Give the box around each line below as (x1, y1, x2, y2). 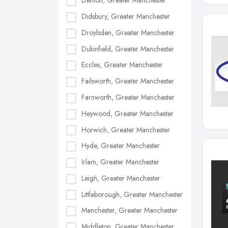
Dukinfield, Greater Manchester (81, 43, 174, 54)
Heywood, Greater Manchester (81, 108, 174, 119)
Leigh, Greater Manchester (81, 173, 160, 183)
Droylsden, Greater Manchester (81, 27, 175, 38)
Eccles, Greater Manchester (81, 60, 163, 70)
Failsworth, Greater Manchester (81, 76, 174, 87)
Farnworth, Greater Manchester (81, 92, 175, 102)
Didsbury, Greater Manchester (81, 11, 170, 22)
